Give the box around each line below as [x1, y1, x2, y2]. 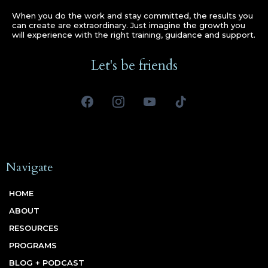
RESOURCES [9, 223, 59, 233]
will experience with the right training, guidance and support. [12, 30, 255, 40]
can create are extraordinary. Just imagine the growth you [12, 20, 245, 31]
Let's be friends [90, 56, 178, 75]
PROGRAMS [9, 240, 57, 251]
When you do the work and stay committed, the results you [12, 11, 253, 21]
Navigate [6, 159, 53, 176]
